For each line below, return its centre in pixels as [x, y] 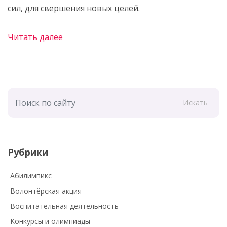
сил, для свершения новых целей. [74, 8]
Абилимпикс [31, 176]
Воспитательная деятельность [64, 206]
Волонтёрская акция [46, 191]
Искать [195, 103]
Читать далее [35, 37]
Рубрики [28, 152]
